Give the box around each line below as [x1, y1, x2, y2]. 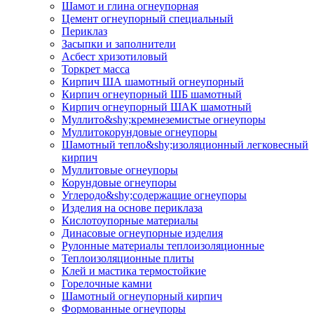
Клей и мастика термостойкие [62, 265, 206, 278]
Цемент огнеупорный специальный [62, 13, 233, 25]
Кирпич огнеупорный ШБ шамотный [62, 88, 242, 101]
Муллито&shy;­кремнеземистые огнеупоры [62, 114, 266, 126]
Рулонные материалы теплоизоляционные [62, 240, 264, 252]
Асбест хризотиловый [62, 50, 168, 63]
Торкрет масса [62, 63, 130, 76]
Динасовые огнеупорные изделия [62, 227, 223, 240]
